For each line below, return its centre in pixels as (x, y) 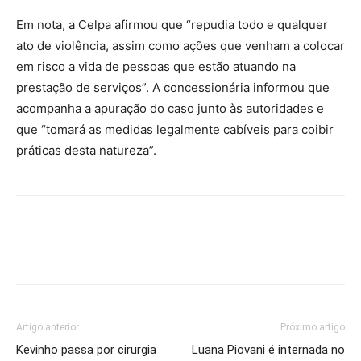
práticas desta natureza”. (86, 150)
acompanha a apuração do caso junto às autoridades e (170, 108)
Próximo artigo (313, 327)
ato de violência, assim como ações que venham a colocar (180, 46)
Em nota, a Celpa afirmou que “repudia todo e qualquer (172, 25)
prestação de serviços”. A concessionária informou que (173, 87)
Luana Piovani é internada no (268, 350)
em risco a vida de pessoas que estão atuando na (156, 66)
